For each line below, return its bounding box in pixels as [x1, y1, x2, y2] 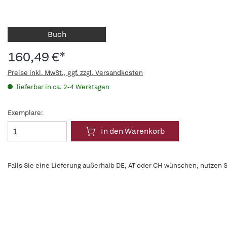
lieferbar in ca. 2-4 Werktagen [15, 83, 109, 91]
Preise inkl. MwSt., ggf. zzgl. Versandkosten [8, 68, 143, 77]
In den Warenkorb [101, 126, 165, 136]
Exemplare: [8, 108, 43, 117]
